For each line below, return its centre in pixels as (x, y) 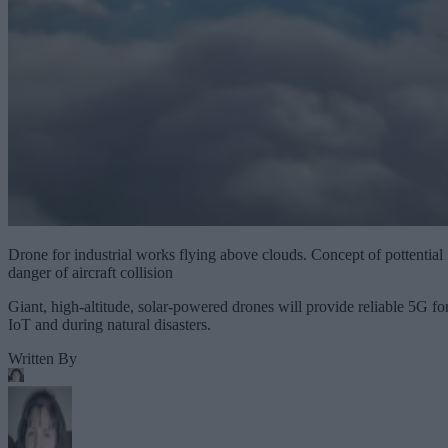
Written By (42, 358)
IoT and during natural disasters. (109, 324)
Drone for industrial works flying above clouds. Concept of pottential (225, 254)
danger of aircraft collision (90, 272)
